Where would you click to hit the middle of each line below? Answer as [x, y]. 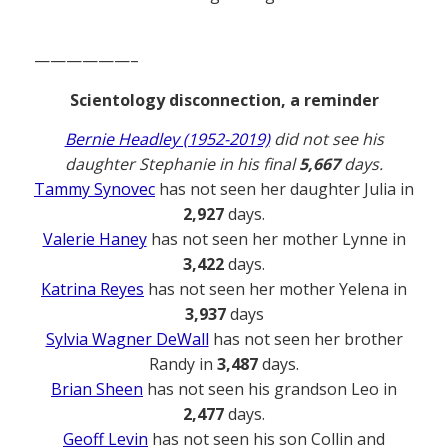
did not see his [326, 139]
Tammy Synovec [94, 189]
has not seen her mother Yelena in [275, 289]
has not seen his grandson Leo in [270, 389]
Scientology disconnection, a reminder [224, 100]
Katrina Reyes [92, 289]
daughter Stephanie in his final [182, 164]
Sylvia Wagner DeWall [127, 339]
